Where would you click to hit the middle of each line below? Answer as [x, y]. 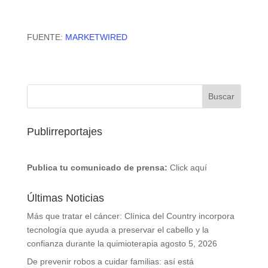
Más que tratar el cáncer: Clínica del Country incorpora [130, 216]
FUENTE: [46, 37]
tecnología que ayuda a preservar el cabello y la [118, 230]
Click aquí [188, 167]
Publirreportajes [64, 132]
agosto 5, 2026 [188, 243]
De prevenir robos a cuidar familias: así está [110, 261]
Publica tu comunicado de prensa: [97, 167]
